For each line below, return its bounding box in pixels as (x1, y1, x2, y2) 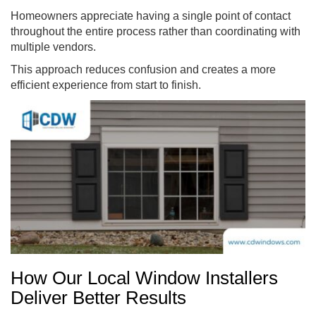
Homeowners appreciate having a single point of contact (11, 9, 291, 22)
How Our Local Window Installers (11, 267, 278, 288)
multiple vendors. (11, 40, 96, 53)
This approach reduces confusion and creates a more (11, 63, 276, 75)
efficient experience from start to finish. (11, 78, 201, 91)
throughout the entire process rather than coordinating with (11, 25, 300, 37)
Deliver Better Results (11, 286, 191, 308)
